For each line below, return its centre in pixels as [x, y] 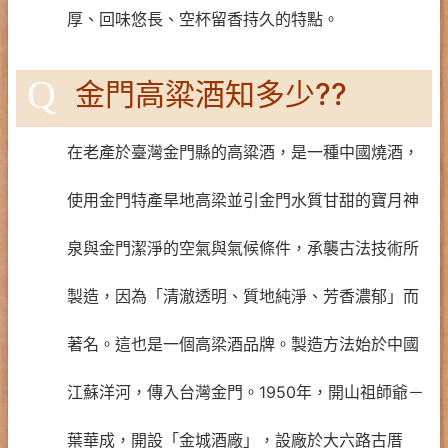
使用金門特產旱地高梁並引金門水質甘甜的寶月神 [243, 199]
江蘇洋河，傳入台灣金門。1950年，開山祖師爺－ [245, 391]
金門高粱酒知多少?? [211, 93]
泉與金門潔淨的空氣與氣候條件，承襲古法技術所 [243, 247]
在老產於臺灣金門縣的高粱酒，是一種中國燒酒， [243, 151]
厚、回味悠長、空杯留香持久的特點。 [203, 18]
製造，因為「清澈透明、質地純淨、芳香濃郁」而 [243, 295]
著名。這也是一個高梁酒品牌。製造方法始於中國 [243, 343]
